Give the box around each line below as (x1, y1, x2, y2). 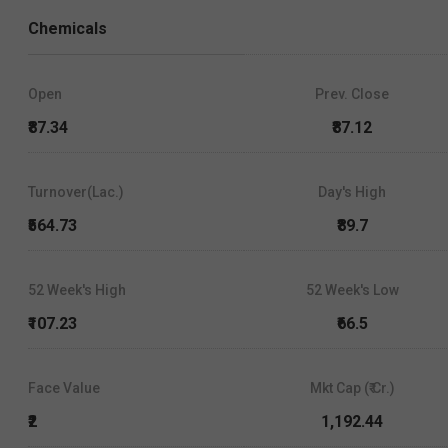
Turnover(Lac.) (28, 184, 124, 201)
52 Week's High (28, 282, 126, 299)
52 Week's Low (305, 282, 399, 299)
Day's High (318, 184, 387, 201)
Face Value (28, 380, 100, 397)
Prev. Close (315, 86, 390, 103)
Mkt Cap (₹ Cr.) (309, 380, 395, 397)
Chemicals (28, 19, 107, 39)
